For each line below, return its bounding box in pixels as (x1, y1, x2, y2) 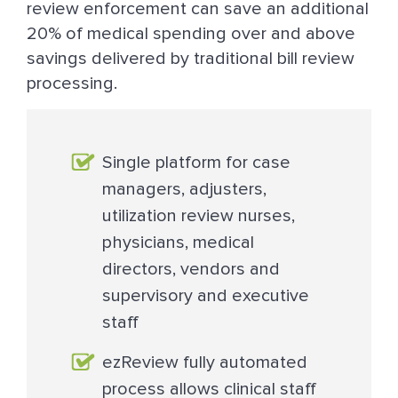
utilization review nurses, (102, 207, 295, 226)
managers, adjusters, (102, 180, 267, 199)
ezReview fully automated (102, 354, 307, 372)
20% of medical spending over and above (27, 25, 355, 44)
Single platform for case (102, 154, 291, 172)
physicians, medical (102, 234, 254, 252)
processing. (27, 75, 117, 93)
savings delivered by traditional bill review (27, 50, 354, 68)
